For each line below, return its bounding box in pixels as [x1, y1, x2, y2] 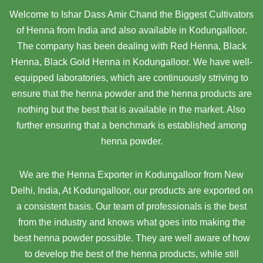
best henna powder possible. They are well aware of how [13, 233, 250, 244]
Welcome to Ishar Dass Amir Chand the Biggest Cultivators [9, 9, 254, 20]
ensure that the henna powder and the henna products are [11, 89, 252, 99]
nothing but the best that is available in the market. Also [18, 104, 245, 115]
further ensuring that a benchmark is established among [16, 120, 247, 131]
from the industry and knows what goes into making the [18, 217, 245, 228]
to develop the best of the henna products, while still [24, 249, 239, 259]
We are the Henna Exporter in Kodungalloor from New [19, 170, 244, 180]
